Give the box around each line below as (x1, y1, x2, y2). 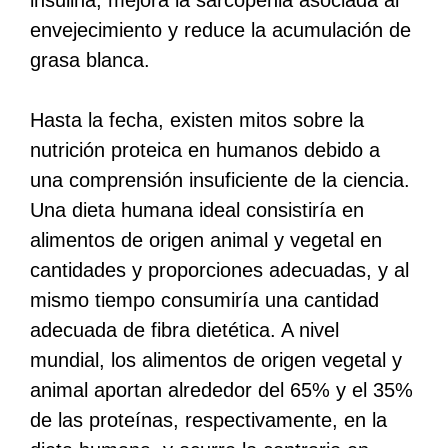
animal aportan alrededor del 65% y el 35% (30, 378, 413, 401)
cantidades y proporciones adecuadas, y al (30, 258, 409, 281)
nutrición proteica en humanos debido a (30, 138, 380, 161)
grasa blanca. (30, 48, 150, 71)
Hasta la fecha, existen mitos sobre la (30, 108, 364, 131)
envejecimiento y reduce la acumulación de (30, 18, 411, 41)
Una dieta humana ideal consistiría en (30, 198, 364, 221)
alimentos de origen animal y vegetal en (30, 228, 382, 251)
